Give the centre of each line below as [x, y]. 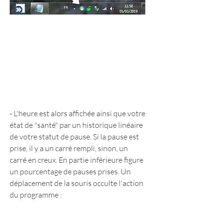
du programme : [36, 195]
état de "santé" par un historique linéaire [76, 125]
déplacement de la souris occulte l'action [77, 183]
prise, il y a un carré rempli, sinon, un [69, 148]
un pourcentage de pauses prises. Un [70, 172]
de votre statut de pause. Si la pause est [74, 137]
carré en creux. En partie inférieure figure [77, 160]
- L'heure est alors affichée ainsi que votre [77, 114]
